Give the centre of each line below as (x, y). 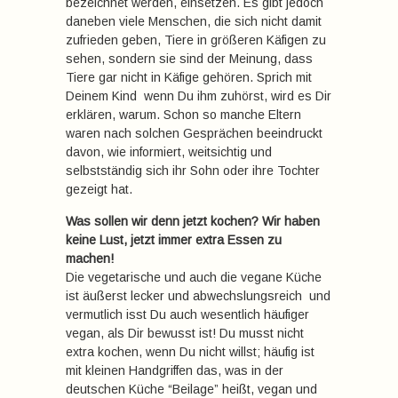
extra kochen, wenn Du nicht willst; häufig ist (190, 352)
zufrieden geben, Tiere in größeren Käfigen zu (196, 40)
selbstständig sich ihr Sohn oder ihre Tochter (193, 171)
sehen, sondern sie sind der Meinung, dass (189, 59)
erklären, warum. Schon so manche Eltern (183, 115)
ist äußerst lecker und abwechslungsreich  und (198, 296)
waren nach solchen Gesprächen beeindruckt (194, 133)
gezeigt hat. (99, 189)
